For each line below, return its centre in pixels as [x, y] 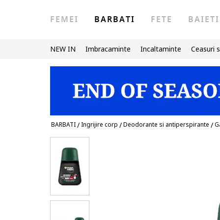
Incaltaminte [161, 49]
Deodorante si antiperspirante [166, 124]
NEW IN [63, 49]
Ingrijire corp [99, 124]
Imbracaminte [108, 49]
